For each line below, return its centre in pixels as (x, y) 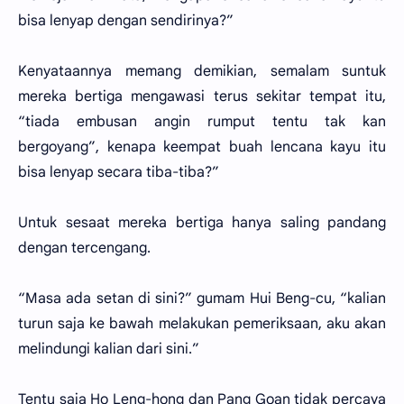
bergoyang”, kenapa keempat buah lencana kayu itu (202, 147)
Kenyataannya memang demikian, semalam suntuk (202, 71)
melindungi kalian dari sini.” (109, 349)
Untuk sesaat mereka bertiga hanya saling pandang (202, 223)
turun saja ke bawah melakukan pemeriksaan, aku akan (202, 324)
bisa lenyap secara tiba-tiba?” (119, 172)
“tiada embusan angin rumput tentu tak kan (202, 122)
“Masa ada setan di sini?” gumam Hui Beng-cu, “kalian (202, 298)
